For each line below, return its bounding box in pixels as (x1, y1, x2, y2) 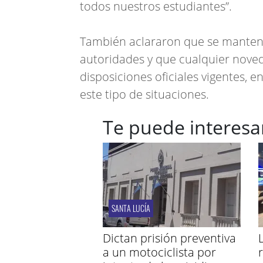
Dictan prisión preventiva (102, 230, 236, 247)
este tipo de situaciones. (80, 86, 209, 103)
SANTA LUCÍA (111, 202, 150, 215)
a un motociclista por (102, 244, 216, 261)
